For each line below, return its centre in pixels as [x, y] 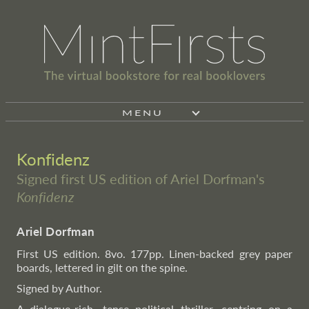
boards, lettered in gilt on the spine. [102, 267]
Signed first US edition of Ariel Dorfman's [141, 179]
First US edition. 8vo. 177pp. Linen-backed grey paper [154, 253]
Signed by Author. [59, 288]
